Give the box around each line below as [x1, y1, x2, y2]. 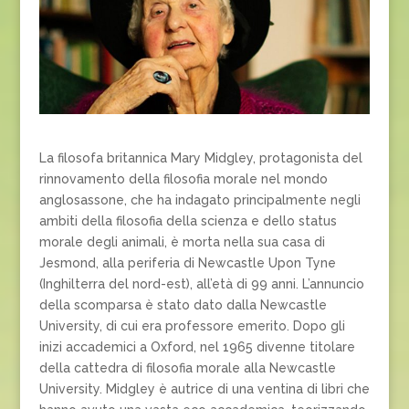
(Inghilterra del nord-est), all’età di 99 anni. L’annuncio [38, 277, 364, 292]
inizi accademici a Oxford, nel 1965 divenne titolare [38, 340, 355, 355]
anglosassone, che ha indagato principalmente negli [38, 193, 361, 208]
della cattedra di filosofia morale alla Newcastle [38, 361, 336, 376]
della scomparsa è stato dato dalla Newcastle [38, 298, 327, 313]
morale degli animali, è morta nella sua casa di [38, 235, 325, 250]
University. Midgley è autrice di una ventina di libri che [38, 382, 370, 397]
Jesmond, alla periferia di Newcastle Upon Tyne [38, 256, 336, 271]
